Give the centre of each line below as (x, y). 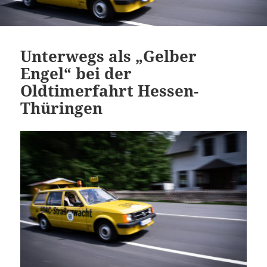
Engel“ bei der (76, 73)
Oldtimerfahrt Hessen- (110, 90)
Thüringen (62, 108)
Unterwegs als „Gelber (109, 56)
